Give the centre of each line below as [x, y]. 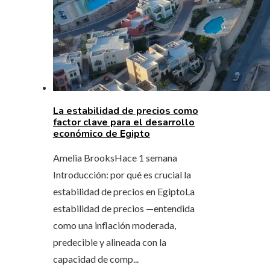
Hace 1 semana [146, 157]
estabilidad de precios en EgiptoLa [124, 191]
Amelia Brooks [84, 157]
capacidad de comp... [96, 259]
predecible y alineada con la [110, 242]
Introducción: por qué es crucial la [122, 174]
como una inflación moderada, [115, 225]
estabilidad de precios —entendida [124, 208]
